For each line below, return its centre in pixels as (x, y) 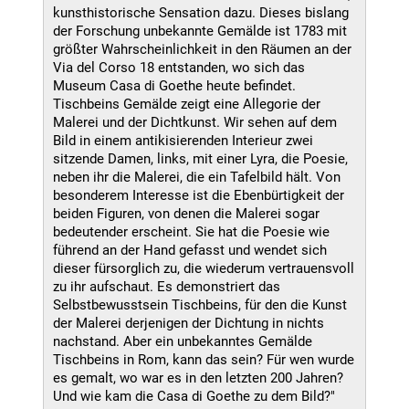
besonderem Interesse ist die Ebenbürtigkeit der (199, 195)
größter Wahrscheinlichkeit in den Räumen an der (202, 49)
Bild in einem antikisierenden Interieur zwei (183, 140)
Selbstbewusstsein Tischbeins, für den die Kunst (200, 304)
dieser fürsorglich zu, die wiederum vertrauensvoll (204, 268)
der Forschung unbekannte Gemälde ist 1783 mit (200, 31)
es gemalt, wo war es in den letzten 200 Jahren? (198, 378)
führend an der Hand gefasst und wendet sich (190, 250)
